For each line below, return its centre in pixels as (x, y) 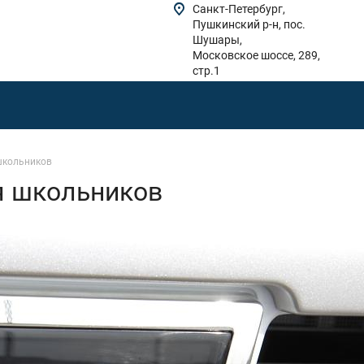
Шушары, (217, 40)
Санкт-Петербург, (239, 9)
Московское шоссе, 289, (256, 55)
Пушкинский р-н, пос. (249, 24)
